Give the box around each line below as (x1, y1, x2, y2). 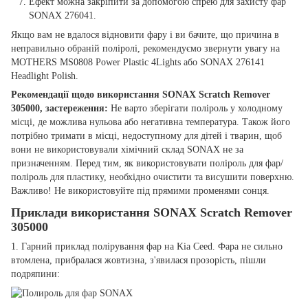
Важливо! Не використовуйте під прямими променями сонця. (11, 185, 269, 196)
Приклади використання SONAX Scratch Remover (11, 206, 292, 220)
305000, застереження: (11, 102, 111, 113)
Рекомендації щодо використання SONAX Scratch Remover (11, 89, 270, 100)
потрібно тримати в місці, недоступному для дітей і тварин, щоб (11, 130, 282, 141)
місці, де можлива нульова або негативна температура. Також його (11, 116, 290, 127)
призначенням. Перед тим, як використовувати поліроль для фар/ (11, 157, 283, 168)
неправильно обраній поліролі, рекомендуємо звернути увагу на (11, 43, 280, 54)
